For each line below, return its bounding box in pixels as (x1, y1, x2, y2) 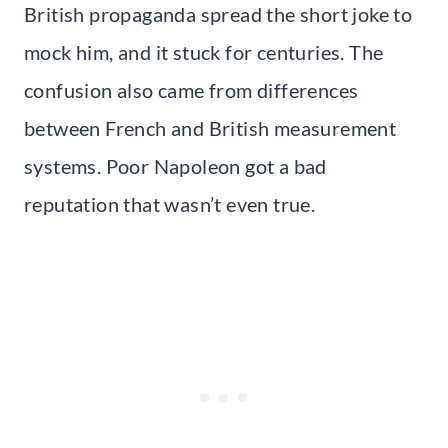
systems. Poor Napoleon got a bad (24, 153, 327, 178)
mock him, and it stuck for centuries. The (24, 39, 384, 64)
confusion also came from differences (24, 77, 359, 102)
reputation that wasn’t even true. (24, 191, 316, 216)
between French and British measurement (24, 115, 397, 140)
